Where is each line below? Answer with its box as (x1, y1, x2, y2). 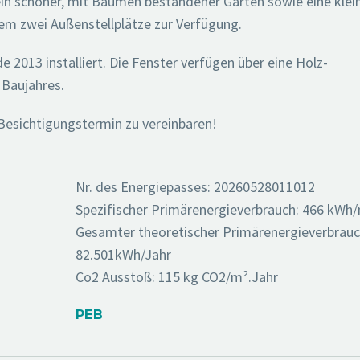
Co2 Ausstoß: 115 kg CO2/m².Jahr (75, 267, 278, 286)
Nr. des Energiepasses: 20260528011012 (75, 177, 315, 196)
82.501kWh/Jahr (75, 244, 171, 264)
